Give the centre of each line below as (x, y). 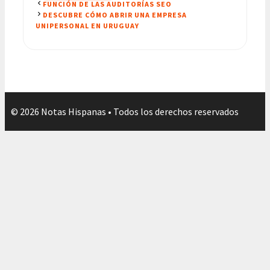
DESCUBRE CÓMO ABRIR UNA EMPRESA (115, 14)
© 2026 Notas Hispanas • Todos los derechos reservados (125, 111)
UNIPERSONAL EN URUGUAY (87, 25)
